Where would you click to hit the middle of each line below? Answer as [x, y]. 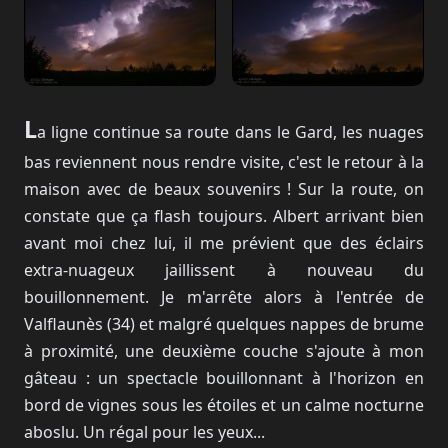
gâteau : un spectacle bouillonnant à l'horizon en [224, 378]
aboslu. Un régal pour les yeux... [144, 432]
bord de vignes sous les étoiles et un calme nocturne [224, 405]
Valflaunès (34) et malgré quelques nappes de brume [224, 324]
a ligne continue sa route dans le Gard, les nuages [230, 132]
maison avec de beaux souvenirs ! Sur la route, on [224, 189]
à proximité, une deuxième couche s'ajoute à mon [224, 351]
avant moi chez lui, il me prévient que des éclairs [224, 243]
